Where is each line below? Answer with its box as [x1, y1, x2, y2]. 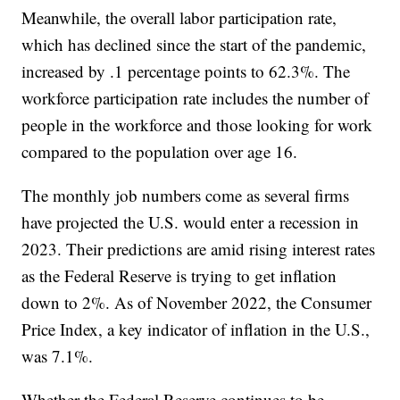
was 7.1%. [21, 345, 94, 368]
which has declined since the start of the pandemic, [21, 33, 367, 56]
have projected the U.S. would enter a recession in [21, 211, 360, 234]
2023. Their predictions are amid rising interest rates [21, 237, 376, 261]
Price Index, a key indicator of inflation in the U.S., [21, 318, 371, 341]
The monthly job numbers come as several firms [21, 184, 350, 207]
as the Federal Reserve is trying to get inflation [21, 264, 337, 287]
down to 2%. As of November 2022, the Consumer [21, 291, 372, 314]
